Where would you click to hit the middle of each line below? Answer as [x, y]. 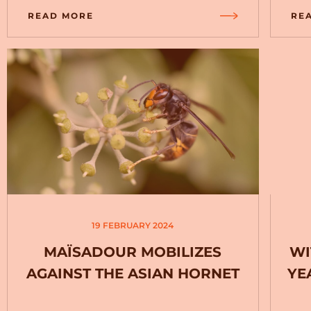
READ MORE [61, 16]
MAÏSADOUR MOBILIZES [133, 252]
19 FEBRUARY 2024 [133, 225]
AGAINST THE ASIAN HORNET [133, 274]
